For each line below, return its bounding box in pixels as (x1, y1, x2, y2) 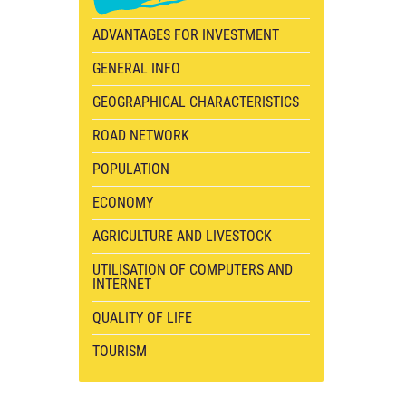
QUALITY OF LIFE (92, 309, 192, 326)
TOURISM (92, 343, 147, 360)
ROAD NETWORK (92, 127, 189, 144)
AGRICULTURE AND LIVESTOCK (92, 227, 272, 245)
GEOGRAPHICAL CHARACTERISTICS (92, 93, 299, 111)
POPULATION (92, 160, 169, 178)
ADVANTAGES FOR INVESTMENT (92, 26, 279, 43)
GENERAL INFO (92, 60, 180, 77)
